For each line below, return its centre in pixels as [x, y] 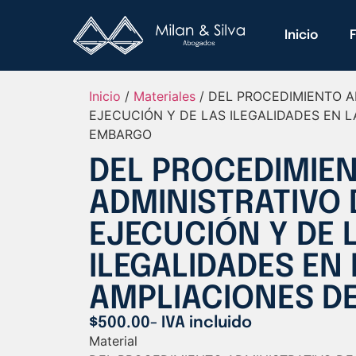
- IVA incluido [201, 323]
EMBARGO [120, 135]
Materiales [164, 97]
